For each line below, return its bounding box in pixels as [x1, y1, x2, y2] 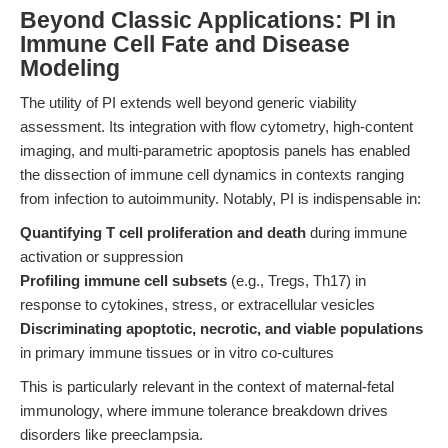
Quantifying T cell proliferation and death [20, 224, 306, 241]
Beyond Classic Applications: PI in [20, 8, 396, 33]
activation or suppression [20, 248, 183, 265]
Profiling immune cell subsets [20, 272, 227, 289]
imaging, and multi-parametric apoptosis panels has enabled [20, 142, 410, 159]
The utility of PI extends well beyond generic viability [20, 94, 357, 111]
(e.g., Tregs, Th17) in [227, 272, 366, 289]
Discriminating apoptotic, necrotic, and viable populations [20, 320, 423, 337]
